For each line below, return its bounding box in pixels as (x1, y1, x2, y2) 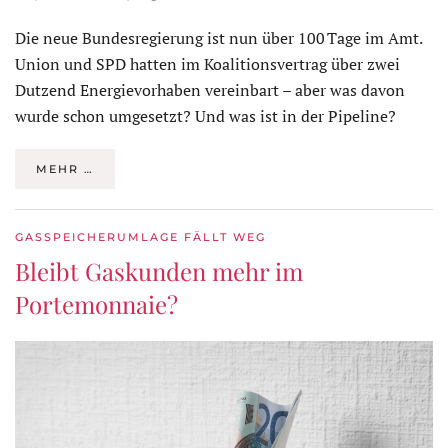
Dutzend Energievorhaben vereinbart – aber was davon (15, 78, 405, 101)
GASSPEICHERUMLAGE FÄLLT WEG (15, 229, 266, 244)
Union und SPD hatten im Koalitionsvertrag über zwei (15, 52, 400, 75)
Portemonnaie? (15, 287, 178, 320)
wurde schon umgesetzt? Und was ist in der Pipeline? (15, 104, 396, 127)
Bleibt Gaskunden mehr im (15, 254, 303, 287)
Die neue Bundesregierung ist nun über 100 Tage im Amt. (15, 26, 422, 49)
